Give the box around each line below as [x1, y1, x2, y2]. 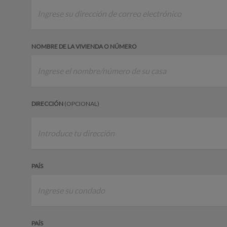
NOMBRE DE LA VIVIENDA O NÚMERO [31, 42, 137, 50]
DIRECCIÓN [31, 99, 64, 107]
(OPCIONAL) [64, 99, 99, 107]
